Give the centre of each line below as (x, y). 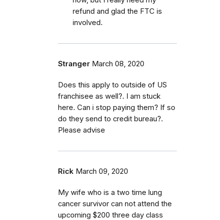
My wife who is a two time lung (110, 192)
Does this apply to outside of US (112, 85)
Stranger (74, 64)
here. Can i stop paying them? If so (117, 107)
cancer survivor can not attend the (115, 204)
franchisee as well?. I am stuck (109, 96)
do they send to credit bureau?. (110, 119)
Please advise (82, 130)
